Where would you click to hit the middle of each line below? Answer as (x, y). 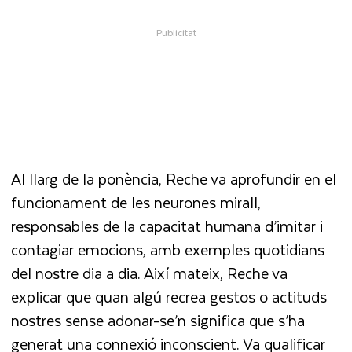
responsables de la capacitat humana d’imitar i (167, 225)
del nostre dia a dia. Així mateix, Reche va (150, 273)
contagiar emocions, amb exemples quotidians (168, 249)
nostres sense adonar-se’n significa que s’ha (158, 320)
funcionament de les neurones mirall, (136, 202)
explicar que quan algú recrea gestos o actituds (169, 296)
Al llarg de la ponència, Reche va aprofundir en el (174, 178)
